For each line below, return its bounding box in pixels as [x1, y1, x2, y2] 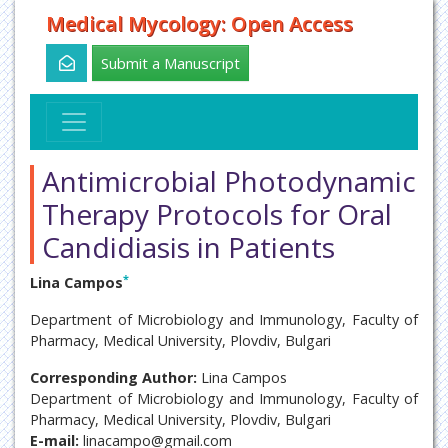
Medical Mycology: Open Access [46, 10, 353, 37]
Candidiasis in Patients [42, 228, 335, 266]
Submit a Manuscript [101, 53, 240, 73]
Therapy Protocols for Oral [42, 195, 392, 233]
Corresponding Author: [30, 368, 197, 387]
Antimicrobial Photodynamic [42, 162, 416, 200]
